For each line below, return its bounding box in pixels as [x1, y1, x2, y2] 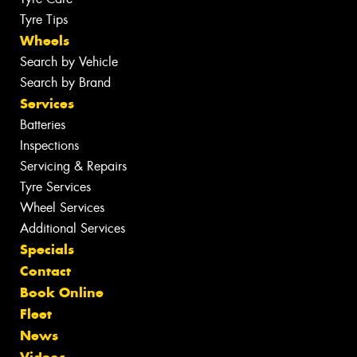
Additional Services [20, 220, 125, 237]
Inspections [20, 137, 79, 155]
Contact [20, 262, 71, 280]
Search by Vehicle [20, 53, 118, 71]
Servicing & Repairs [20, 158, 127, 175]
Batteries [20, 116, 65, 134]
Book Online [20, 284, 104, 302]
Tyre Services [20, 178, 91, 196]
